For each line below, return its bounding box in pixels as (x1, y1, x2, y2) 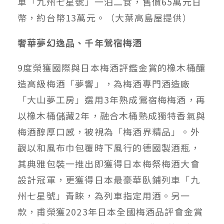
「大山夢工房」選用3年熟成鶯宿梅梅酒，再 (17, 92, 206, 106)
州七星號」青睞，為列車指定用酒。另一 (17, 188, 190, 202)
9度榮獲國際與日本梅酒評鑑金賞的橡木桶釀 (17, 60, 206, 74)
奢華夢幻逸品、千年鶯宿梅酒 (17, 35, 142, 49)
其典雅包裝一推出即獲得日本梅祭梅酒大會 (17, 156, 200, 170)
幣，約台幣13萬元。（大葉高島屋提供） (17, 10, 192, 24)
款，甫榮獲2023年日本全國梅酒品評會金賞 (17, 204, 203, 218)
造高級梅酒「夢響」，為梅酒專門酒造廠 (17, 76, 190, 90)
